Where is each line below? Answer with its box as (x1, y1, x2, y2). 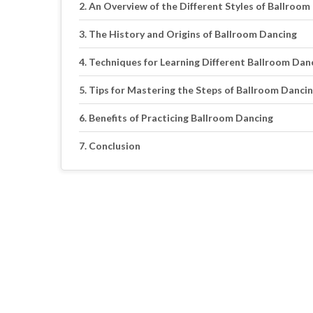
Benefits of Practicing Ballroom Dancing (88, 111, 273, 124)
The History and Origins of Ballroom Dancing (88, 27, 297, 40)
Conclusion (88, 139, 140, 152)
